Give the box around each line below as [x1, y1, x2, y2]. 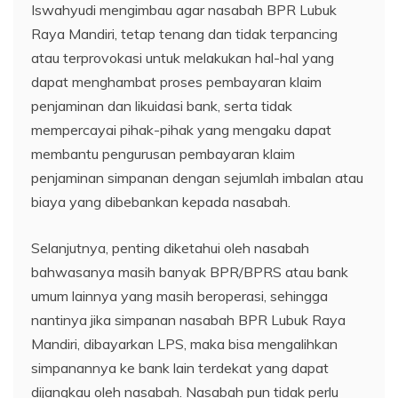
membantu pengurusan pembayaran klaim [31, 144, 295, 163]
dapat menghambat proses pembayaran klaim [31, 72, 322, 91]
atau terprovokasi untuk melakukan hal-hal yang [31, 48, 334, 67]
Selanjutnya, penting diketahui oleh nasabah [31, 238, 309, 257]
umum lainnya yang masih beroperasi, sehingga [31, 286, 328, 305]
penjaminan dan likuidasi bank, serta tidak [31, 96, 292, 115]
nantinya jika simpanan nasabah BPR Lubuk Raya [31, 310, 346, 329]
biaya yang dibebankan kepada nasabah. [31, 192, 291, 211]
